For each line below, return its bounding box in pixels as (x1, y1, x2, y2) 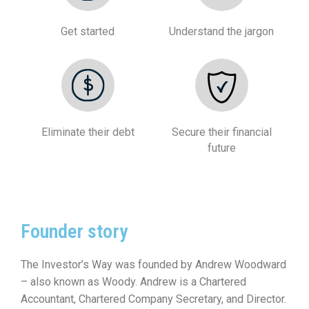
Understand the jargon (169, 25, 274, 39)
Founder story (21, 220, 128, 243)
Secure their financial (171, 126, 272, 139)
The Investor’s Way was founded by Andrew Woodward (21, 258, 286, 272)
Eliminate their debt (41, 126, 134, 139)
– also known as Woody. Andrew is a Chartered (21, 275, 246, 289)
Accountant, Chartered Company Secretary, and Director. (21, 292, 286, 306)
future (207, 141, 236, 155)
